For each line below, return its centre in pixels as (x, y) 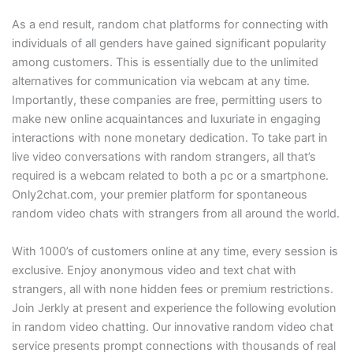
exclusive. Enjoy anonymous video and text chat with (154, 270)
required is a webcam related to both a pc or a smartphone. (170, 176)
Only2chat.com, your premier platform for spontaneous (159, 195)
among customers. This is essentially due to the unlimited (165, 63)
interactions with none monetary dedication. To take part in (169, 138)
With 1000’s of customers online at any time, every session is (175, 251)
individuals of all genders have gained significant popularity (169, 44)
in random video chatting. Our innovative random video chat (172, 327)
